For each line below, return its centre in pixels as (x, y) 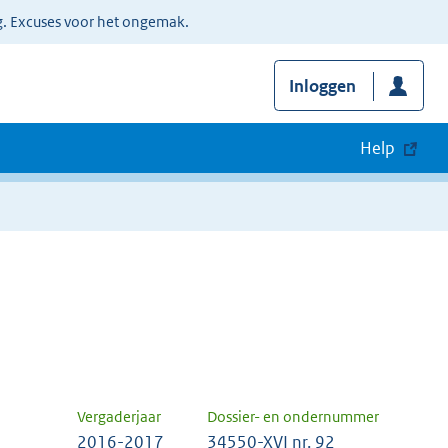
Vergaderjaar (119, 417)
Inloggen (322, 86)
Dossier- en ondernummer (293, 417)
